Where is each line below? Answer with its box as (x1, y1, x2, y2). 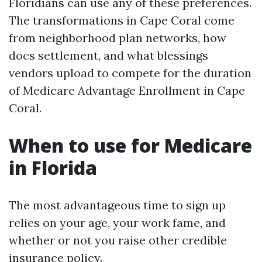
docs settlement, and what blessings (9, 48, 208, 63)
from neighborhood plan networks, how (9, 30, 226, 45)
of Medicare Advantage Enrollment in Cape (9, 83, 245, 98)
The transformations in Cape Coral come (9, 13, 235, 27)
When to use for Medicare (9, 133, 252, 158)
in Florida (9, 155, 97, 180)
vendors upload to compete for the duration (9, 65, 251, 80)
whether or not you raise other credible (9, 233, 227, 247)
